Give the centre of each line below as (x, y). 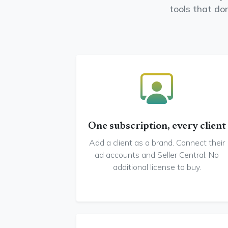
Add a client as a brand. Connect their (157, 142)
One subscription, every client (157, 126)
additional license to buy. (157, 167)
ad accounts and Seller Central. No (157, 155)
